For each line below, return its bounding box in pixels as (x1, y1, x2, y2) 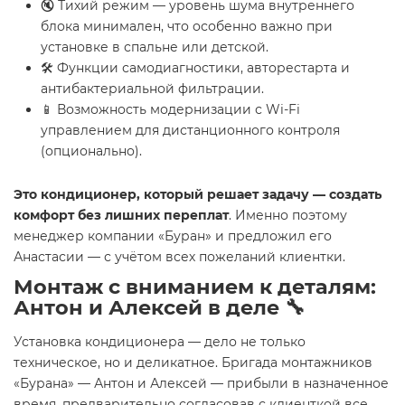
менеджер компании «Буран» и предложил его (14, 228, 332, 244)
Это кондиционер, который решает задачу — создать (14, 186, 381, 202)
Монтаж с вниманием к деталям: (14, 274, 376, 299)
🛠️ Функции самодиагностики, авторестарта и (41, 60, 350, 76)
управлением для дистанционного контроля (41, 122, 340, 138)
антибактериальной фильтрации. (41, 80, 264, 97)
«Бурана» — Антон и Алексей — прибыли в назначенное (14, 375, 389, 391)
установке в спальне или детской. (41, 39, 268, 55)
